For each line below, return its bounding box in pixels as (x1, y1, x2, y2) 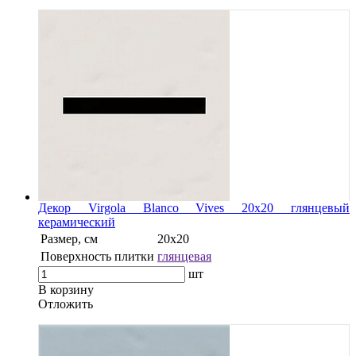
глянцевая (157, 249, 211, 263)
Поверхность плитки (41, 249, 154, 263)
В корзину (38, 282, 94, 296)
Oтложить (38, 296, 93, 311)
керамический (38, 215, 115, 229)
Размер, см (41, 231, 98, 246)
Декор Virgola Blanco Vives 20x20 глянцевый (38, 200, 350, 215)
